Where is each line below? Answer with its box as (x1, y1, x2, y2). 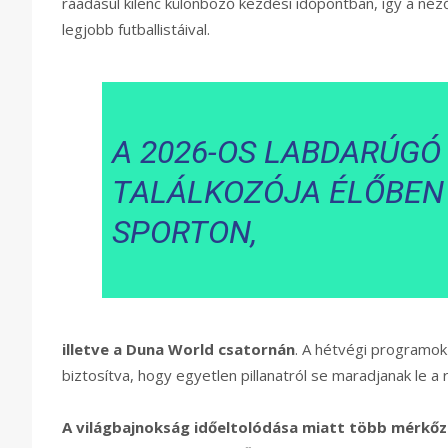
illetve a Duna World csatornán (62, 339, 295, 360)
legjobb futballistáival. (62, 19, 210, 40)
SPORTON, (111, 213, 257, 252)
